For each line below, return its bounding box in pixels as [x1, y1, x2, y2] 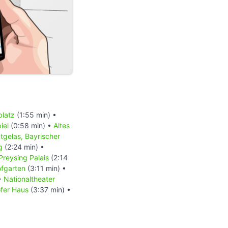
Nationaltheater [4, 175, 55, 184]
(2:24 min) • [3, 142, 44, 152]
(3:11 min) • [25, 164, 66, 173]
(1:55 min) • [15, 110, 56, 120]
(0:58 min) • [9, 121, 53, 130]
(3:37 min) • [28, 185, 71, 194]
